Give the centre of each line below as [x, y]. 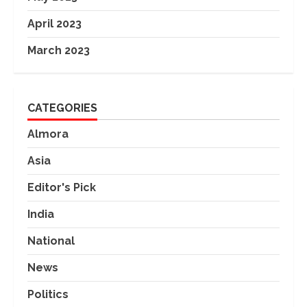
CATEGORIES [62, 108]
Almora [48, 134]
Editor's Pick [62, 188]
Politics [48, 295]
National [51, 241]
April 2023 [54, 24]
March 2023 [59, 51]
